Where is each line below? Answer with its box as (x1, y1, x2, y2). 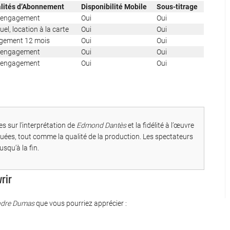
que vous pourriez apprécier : (34, 199, 127, 208)
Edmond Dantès (76, 121, 126, 130)
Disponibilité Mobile (81, 3, 147, 11)
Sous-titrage (157, 3, 198, 11)
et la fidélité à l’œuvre (126, 121, 194, 130)
